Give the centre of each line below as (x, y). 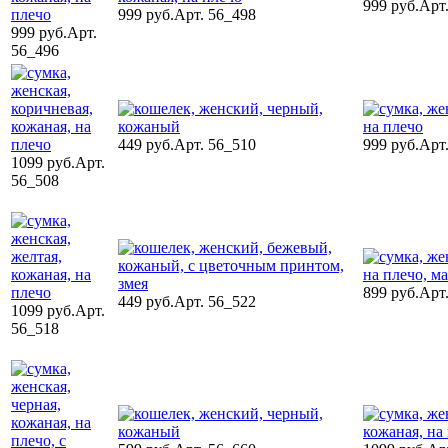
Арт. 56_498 (215, 14)
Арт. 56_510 (215, 144)
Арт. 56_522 (215, 301)
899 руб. (391, 292)
